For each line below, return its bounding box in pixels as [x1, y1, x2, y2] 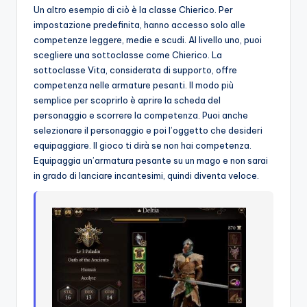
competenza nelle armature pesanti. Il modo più [34, 79, 234, 91]
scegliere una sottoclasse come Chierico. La [34, 49, 222, 61]
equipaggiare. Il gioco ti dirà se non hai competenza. [34, 140, 251, 151]
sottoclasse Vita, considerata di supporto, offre [34, 64, 237, 76]
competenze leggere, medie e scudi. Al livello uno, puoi [34, 34, 262, 46]
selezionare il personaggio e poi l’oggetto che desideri [34, 125, 262, 136]
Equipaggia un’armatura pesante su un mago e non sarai [34, 155, 268, 167]
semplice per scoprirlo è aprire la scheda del [34, 95, 221, 106]
